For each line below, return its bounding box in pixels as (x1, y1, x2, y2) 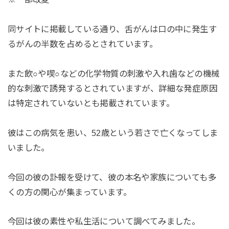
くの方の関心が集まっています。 (7, 187, 132, 197)
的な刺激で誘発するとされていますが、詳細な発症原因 (7, 83, 218, 93)
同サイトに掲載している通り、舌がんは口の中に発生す (7, 25, 217, 34)
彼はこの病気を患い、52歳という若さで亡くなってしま (7, 128, 218, 138)
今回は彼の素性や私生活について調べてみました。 (7, 217, 200, 226)
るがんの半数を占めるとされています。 (7, 39, 158, 49)
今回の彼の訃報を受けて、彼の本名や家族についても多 (7, 172, 217, 182)
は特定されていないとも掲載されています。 (7, 98, 175, 108)
